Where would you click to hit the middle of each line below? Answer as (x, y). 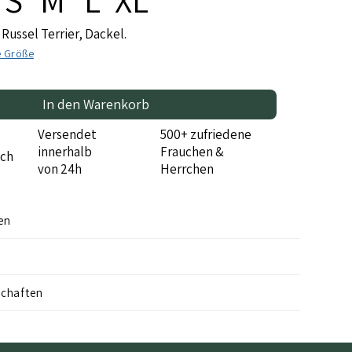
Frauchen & (192, 151)
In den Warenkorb (96, 104)
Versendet (68, 134)
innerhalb (66, 151)
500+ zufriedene (206, 134)
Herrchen (187, 169)
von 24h (60, 169)
